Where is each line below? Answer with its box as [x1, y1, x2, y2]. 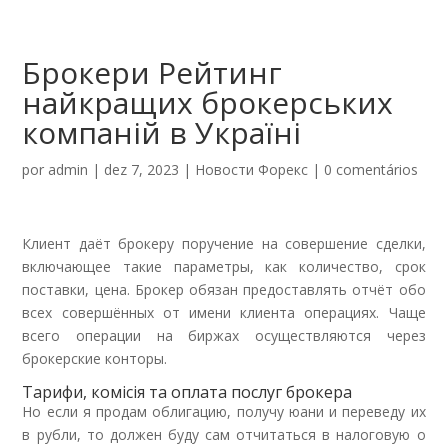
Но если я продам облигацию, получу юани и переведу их [22, 402, 426, 421]
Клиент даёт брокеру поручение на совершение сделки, [22, 234, 426, 253]
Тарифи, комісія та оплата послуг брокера [22, 381, 353, 403]
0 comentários [324, 160, 419, 179]
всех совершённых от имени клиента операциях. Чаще [22, 303, 426, 322]
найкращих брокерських [22, 82, 394, 123]
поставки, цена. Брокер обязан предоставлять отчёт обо [22, 280, 426, 299]
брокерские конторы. [22, 349, 168, 368]
